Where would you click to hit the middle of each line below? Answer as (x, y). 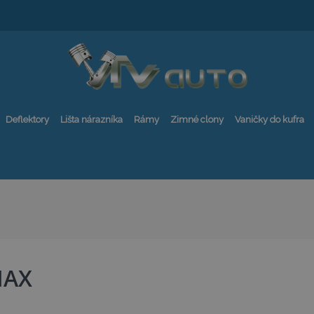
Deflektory (27, 120)
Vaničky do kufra (269, 120)
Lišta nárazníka (91, 120)
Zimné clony (197, 120)
